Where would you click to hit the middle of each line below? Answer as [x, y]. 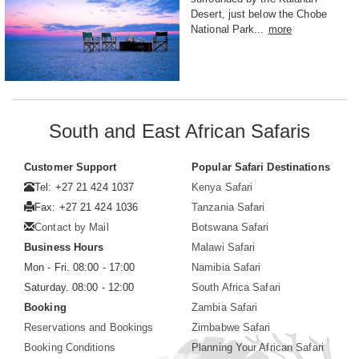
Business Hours [64, 247]
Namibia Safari [226, 267]
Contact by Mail [72, 227]
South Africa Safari [236, 287]
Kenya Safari [222, 187]
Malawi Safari [224, 247]
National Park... [228, 29]
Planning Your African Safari [258, 347]
